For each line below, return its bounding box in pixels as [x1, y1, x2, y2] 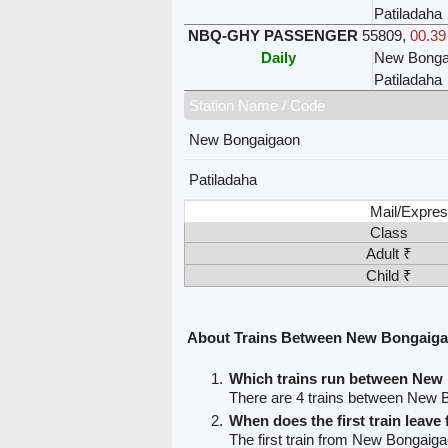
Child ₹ [366, 267, 413, 285]
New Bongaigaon [189, 131, 301, 149]
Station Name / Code [189, 97, 326, 115]
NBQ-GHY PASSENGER [188, 27, 359, 45]
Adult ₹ [366, 245, 413, 263]
